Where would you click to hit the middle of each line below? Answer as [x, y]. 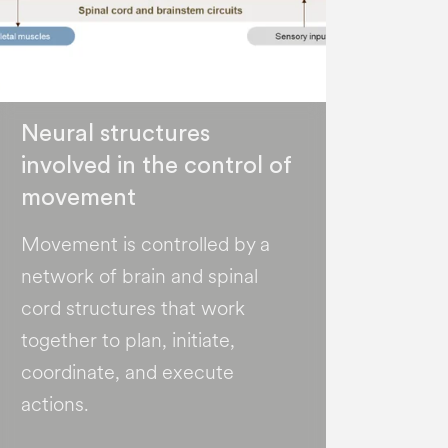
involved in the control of [156, 166]
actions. [54, 405]
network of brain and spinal [139, 277]
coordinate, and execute [127, 373]
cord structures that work [132, 309]
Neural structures [115, 134]
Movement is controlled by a [145, 245]
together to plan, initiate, [127, 341]
